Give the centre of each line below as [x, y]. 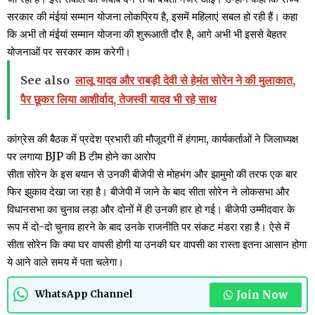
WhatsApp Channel [84, 294]
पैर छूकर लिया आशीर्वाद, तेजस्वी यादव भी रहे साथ [118, 99]
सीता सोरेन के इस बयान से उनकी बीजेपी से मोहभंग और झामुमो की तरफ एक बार [152, 174]
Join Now [262, 295]
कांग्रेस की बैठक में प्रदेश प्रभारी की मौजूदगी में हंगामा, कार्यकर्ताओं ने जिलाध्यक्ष [153, 139]
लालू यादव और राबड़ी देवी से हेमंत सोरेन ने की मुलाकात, [185, 80]
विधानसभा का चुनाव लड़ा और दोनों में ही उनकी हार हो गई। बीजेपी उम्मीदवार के [151, 209]
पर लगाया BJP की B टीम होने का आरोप [81, 156]
